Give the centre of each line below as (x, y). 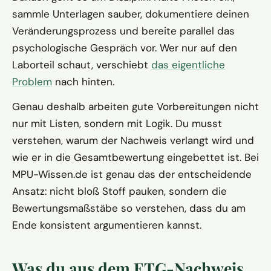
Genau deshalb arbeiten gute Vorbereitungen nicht (135, 106)
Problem (32, 81)
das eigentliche (188, 64)
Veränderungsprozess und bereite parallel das (123, 31)
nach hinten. (83, 81)
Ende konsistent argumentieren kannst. (107, 225)
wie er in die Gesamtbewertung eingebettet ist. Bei (135, 157)
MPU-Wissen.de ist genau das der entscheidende (132, 174)
